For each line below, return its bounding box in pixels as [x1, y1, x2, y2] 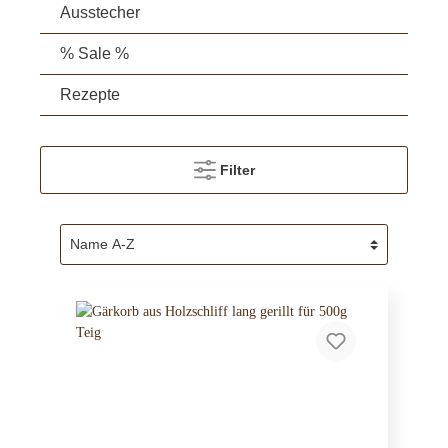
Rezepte [60, 86, 120, 104]
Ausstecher [60, 4, 140, 22]
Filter [219, 162, 255, 179]
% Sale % [60, 45, 129, 63]
